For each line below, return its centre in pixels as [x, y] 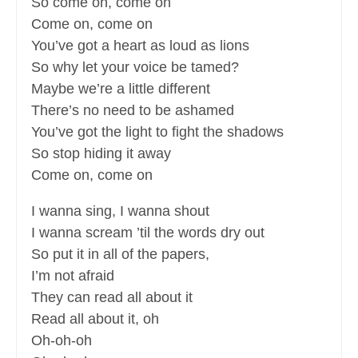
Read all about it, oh [95, 319]
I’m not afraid [73, 276]
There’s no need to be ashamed [133, 111]
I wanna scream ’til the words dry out [148, 233]
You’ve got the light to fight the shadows [157, 132]
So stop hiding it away [101, 154]
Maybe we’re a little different [121, 89]
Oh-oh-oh [62, 341]
